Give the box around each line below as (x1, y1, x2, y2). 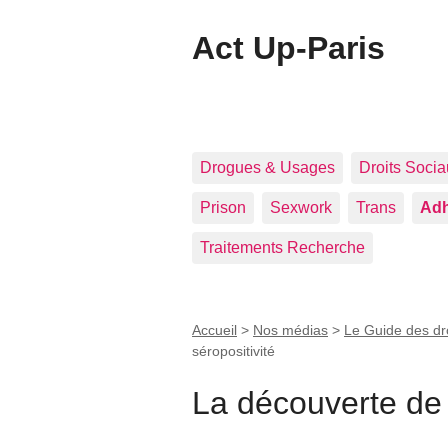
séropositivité (192, 343, 275, 359)
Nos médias (253, 322, 328, 338)
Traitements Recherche (200, 239, 365, 256)
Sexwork (270, 199, 332, 216)
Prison (200, 199, 246, 216)
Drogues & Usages (200, 159, 335, 176)
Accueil (192, 322, 237, 338)
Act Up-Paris (192, 30, 385, 66)
